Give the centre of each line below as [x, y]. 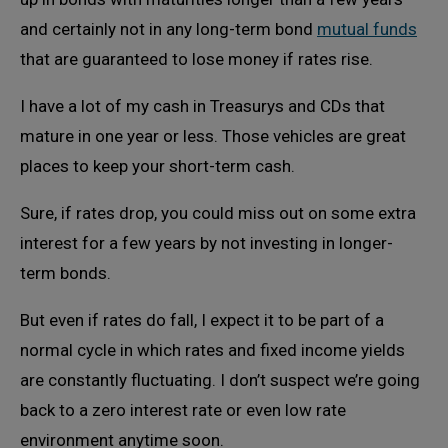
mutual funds [367, 29]
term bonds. [65, 273]
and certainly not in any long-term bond [168, 29]
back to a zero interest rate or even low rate [183, 410]
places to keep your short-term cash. [157, 166]
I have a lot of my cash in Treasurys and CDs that [202, 106]
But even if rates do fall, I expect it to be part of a [202, 320]
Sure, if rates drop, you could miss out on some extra [218, 213]
